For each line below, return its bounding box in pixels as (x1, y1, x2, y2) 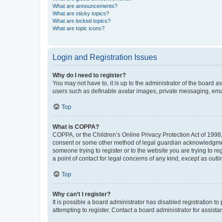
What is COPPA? (53, 123, 99, 130)
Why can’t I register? (53, 190, 111, 198)
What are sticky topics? (53, 10, 109, 16)
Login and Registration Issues (53, 53, 157, 61)
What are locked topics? (53, 17, 111, 24)
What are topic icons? (53, 25, 105, 31)
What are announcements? (53, 2, 117, 9)
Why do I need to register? (53, 71, 126, 79)
